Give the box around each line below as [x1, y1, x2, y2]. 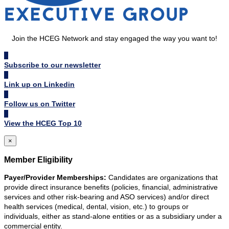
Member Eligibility [4, 154, 73, 164]
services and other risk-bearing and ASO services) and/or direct [4, 192, 209, 201]
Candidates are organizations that [106, 173, 218, 181]
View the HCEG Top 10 [4, 119, 82, 128]
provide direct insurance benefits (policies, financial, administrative [4, 182, 218, 191]
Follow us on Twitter [4, 100, 75, 108]
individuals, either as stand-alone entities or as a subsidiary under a [4, 212, 222, 220]
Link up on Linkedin [4, 80, 75, 89]
